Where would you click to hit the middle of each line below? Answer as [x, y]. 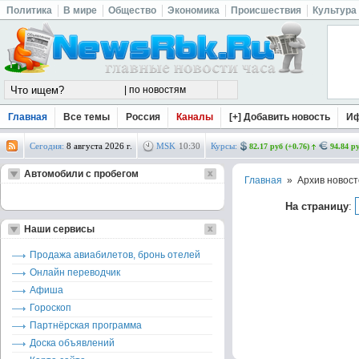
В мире [80, 10]
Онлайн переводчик [75, 272]
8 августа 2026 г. [99, 146]
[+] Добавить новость [280, 117]
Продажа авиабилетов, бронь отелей [115, 255]
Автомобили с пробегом [81, 174]
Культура [335, 10]
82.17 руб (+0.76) [279, 146]
